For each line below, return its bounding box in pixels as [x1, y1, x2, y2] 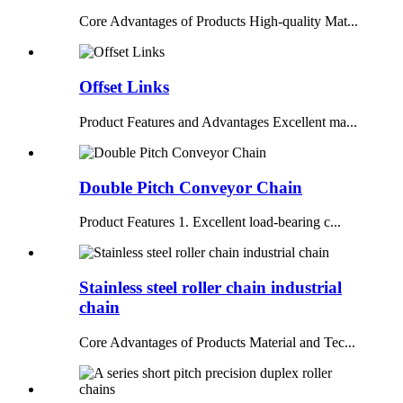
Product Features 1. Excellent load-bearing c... [79, 214, 341, 230]
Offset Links [79, 77, 169, 97]
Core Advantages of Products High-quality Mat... [79, 13, 358, 30]
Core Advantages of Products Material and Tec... [79, 334, 355, 350]
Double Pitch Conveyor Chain [79, 177, 302, 197]
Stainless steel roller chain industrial [79, 277, 342, 297]
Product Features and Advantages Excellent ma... [79, 113, 357, 130]
